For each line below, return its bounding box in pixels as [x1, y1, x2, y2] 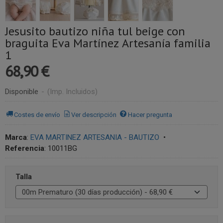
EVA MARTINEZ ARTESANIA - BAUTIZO [30, 133, 159, 142]
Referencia [5, 144, 44, 153]
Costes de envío [14, 111, 61, 118]
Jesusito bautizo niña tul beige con [5, 23, 185, 39]
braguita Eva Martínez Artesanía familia [5, 35, 211, 51]
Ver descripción [71, 111, 117, 118]
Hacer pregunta [127, 111, 172, 118]
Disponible [5, 87, 38, 96]
